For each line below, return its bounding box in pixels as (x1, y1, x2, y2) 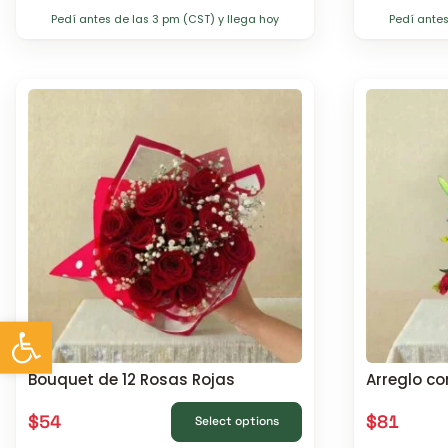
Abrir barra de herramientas (9, 307, 221, 353)
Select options (194, 413, 279, 430)
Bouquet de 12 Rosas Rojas (28, 368, 235, 390)
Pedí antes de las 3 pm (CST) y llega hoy (51, 12, 279, 28)
